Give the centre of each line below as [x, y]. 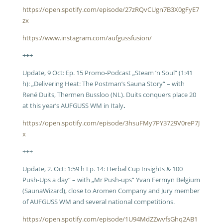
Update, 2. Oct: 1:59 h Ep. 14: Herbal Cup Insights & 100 [102, 169]
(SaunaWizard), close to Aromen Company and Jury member [111, 191]
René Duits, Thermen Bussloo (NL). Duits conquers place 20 [109, 95]
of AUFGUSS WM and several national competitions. [98, 202]
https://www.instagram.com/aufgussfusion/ [87, 38]
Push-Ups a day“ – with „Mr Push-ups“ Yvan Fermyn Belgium [111, 180]
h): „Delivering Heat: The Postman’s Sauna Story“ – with [103, 84]
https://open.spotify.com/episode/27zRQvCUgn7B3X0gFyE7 [111, 9]
